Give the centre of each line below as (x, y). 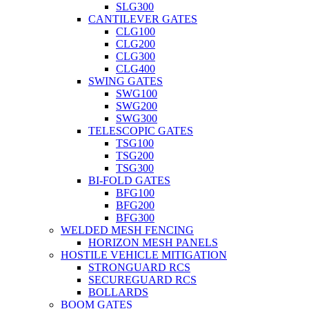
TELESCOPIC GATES (141, 130)
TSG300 (135, 168)
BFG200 (135, 205)
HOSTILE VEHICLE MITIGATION (144, 255)
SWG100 (137, 93)
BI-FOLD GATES (129, 180)
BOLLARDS (118, 292)
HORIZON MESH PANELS (153, 242)
